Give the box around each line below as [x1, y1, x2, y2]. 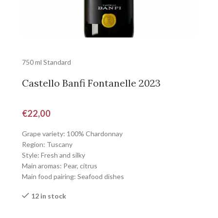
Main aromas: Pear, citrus [22, 162, 97, 170]
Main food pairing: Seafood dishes [22, 172, 124, 181]
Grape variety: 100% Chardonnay [22, 129, 123, 138]
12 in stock [31, 192, 66, 200]
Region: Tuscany [22, 140, 73, 148]
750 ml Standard [22, 58, 71, 66]
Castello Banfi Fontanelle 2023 [22, 77, 161, 89]
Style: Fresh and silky [22, 151, 85, 159]
